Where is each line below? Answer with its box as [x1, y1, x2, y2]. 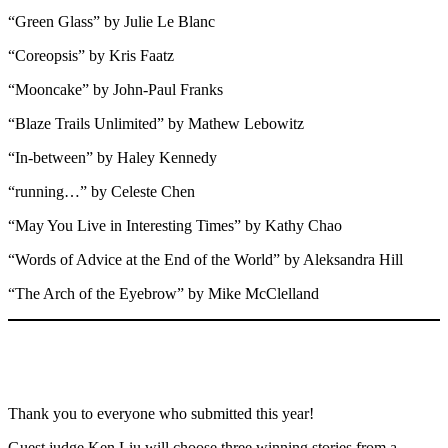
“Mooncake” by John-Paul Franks [8, 80, 223, 98]
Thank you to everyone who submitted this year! [8, 404, 314, 422]
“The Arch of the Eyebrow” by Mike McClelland [8, 284, 319, 302]
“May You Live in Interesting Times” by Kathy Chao [8, 216, 342, 234]
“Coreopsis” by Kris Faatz [8, 46, 174, 64]
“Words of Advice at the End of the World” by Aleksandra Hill [8, 250, 403, 268]
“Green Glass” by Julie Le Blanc [8, 12, 215, 30]
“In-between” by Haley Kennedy [8, 148, 217, 166]
